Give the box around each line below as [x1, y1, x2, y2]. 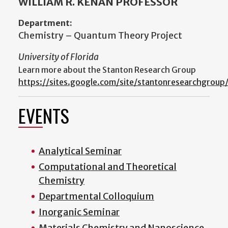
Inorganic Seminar [39, 206, 120, 218]
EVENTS [18, 102, 69, 129]
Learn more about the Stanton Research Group [18, 65, 196, 75]
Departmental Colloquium [39, 190, 154, 203]
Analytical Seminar [39, 145, 122, 157]
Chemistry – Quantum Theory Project [18, 30, 182, 42]
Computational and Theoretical [39, 161, 177, 173]
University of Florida [18, 51, 99, 63]
